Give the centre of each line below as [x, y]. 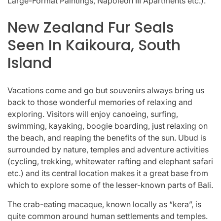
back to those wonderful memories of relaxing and [100, 102]
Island [30, 63]
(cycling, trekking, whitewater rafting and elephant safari [110, 161]
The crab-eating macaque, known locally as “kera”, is [104, 204]
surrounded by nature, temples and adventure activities [108, 149]
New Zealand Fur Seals [91, 27]
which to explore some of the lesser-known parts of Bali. [110, 185]
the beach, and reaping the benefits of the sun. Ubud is [107, 137]
